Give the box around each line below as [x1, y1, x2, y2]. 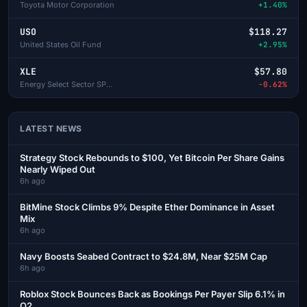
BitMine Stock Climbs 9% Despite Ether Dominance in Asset [20, 201, 275, 212]
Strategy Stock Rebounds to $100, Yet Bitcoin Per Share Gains [20, 151, 284, 163]
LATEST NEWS [20, 123, 82, 134]
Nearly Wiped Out [20, 163, 95, 175]
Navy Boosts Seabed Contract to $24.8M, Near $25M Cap [20, 250, 267, 262]
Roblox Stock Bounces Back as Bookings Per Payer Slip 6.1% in [20, 288, 285, 299]
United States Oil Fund [20, 39, 101, 49]
